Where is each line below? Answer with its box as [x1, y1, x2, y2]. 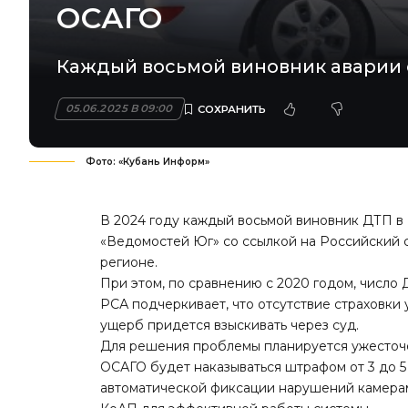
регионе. [100, 254, 158, 271]
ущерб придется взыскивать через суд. [100, 317, 360, 334]
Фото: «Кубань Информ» [86, 156, 209, 168]
